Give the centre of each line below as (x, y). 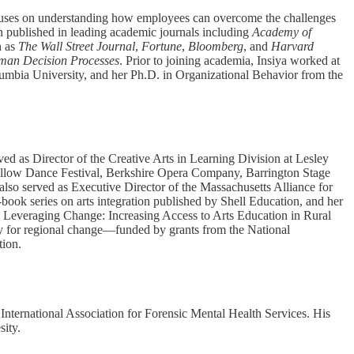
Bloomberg (216, 47)
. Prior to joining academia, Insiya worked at (230, 61)
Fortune (162, 47)
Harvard (292, 47)
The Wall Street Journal (77, 47)
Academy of (282, 32)
